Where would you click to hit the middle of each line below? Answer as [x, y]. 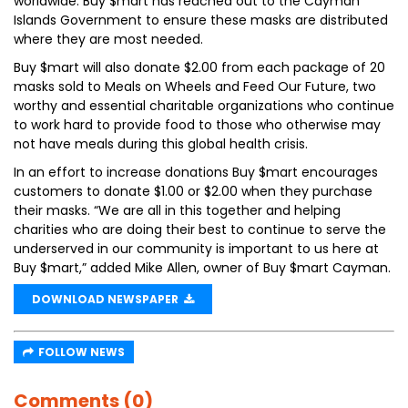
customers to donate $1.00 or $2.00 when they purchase [193, 191]
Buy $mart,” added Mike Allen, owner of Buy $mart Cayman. [202, 268]
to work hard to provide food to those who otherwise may [197, 125]
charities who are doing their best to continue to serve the [200, 229]
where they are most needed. [108, 39]
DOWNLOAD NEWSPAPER [108, 299]
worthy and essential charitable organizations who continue [204, 106]
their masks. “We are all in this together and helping [177, 210]
